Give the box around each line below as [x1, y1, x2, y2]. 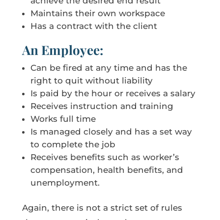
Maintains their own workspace [30, 8, 165, 18]
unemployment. [30, 177, 100, 188]
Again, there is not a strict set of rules [22, 202, 182, 213]
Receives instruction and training [30, 101, 173, 111]
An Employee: [22, 41, 104, 58]
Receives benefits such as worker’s [30, 152, 179, 162]
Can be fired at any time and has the [30, 62, 187, 73]
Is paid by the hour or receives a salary [30, 88, 195, 98]
